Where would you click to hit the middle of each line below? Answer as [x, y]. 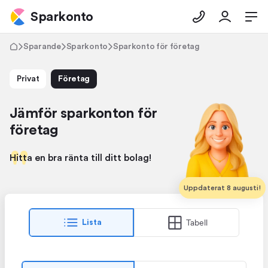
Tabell [197, 222]
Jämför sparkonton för [83, 114]
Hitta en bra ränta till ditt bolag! [80, 158]
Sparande [42, 47]
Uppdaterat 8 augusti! [222, 188]
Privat [28, 79]
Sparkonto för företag [156, 47]
